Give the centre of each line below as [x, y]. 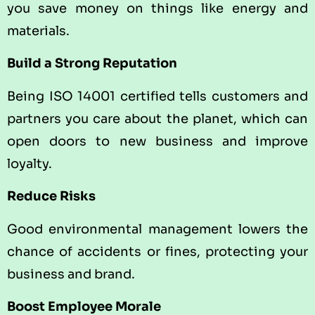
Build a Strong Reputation [92, 64]
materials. [38, 31]
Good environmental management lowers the [157, 229]
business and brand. [71, 274]
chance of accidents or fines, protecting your [157, 251]
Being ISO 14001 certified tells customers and [157, 96]
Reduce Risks [51, 197]
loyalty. [30, 163]
